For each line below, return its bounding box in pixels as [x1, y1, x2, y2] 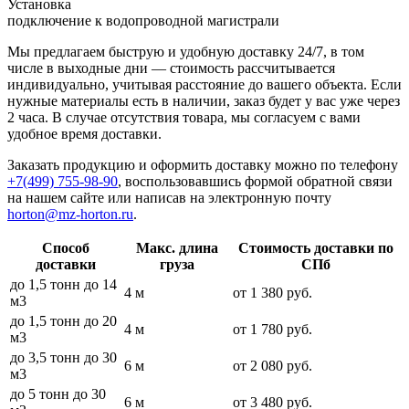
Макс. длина [135, 239, 218, 256]
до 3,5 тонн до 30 [10, 349, 117, 365]
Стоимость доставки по [238, 239, 393, 256]
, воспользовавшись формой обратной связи [118, 173, 393, 189]
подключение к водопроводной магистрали [7, 12, 279, 28]
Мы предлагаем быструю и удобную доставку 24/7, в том [7, 43, 364, 59]
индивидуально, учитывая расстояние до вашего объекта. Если [7, 76, 402, 92]
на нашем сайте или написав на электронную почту [7, 189, 331, 205]
